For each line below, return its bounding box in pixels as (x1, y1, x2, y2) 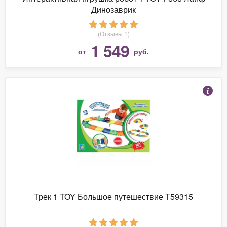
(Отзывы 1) (97, 29, 130, 38)
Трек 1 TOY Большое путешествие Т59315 (34, 190, 193, 202)
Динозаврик (91, 3, 136, 15)
